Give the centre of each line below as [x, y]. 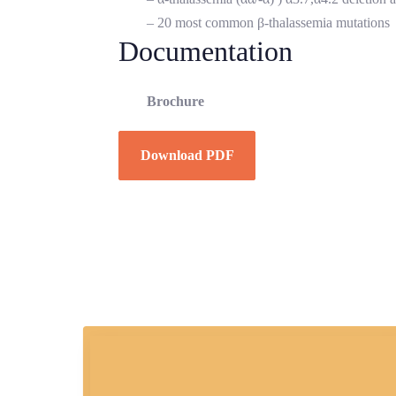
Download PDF [187, 156]
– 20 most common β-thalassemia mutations [268, 23]
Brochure [175, 102]
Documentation [206, 52]
